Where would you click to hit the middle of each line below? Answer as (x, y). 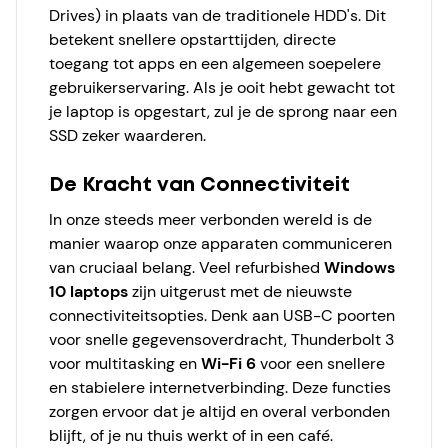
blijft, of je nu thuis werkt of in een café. (191, 435)
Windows (359, 267)
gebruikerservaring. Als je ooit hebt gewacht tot (222, 87)
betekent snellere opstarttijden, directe (192, 39)
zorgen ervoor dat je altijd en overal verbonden (219, 411)
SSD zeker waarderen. (127, 135)
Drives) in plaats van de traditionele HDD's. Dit (217, 15)
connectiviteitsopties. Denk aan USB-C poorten (222, 315)
